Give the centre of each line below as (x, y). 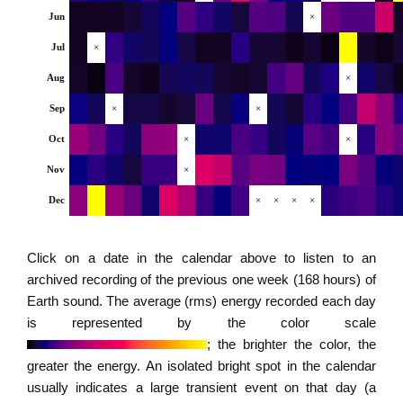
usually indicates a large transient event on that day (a (201, 387)
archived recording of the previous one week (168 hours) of (201, 279)
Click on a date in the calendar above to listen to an (201, 258)
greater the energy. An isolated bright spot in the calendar (201, 366)
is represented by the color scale (201, 322)
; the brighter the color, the (291, 344)
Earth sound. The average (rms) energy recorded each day (201, 301)
